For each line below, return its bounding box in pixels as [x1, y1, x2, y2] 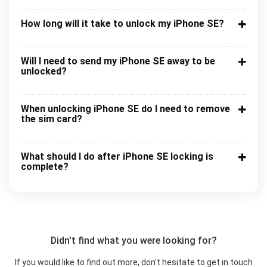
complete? [21, 161, 69, 173]
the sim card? [21, 113, 82, 125]
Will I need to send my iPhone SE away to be [21, 55, 215, 67]
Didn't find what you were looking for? [50, 235, 217, 247]
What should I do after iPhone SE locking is [21, 151, 213, 163]
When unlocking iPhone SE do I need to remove [21, 103, 230, 115]
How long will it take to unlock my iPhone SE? [21, 18, 224, 30]
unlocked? [21, 66, 67, 77]
